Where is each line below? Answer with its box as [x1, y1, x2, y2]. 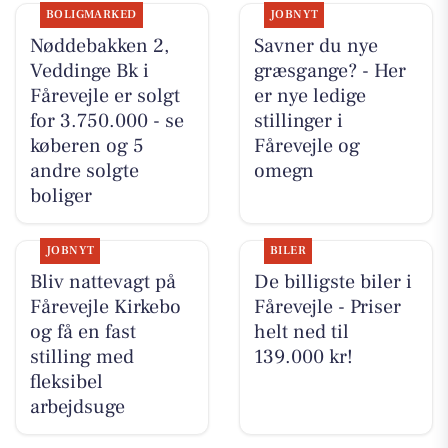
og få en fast [29, 319, 136, 346]
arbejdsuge [29, 394, 125, 421]
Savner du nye [253, 33, 378, 60]
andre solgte [29, 158, 139, 185]
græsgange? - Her [253, 58, 406, 85]
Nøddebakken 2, [29, 33, 169, 60]
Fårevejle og [253, 133, 360, 160]
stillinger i [253, 108, 343, 135]
